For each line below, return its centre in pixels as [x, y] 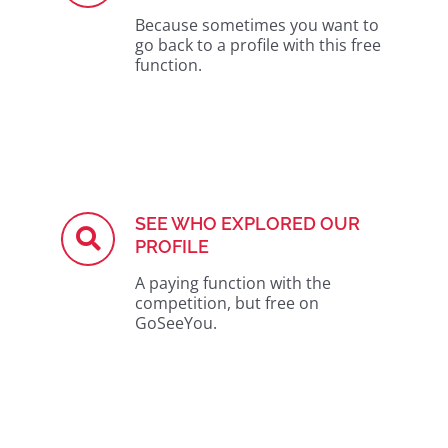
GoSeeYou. [176, 323]
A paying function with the [233, 283]
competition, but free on [227, 303]
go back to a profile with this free [258, 45]
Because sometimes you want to [257, 25]
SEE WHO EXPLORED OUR [247, 223]
